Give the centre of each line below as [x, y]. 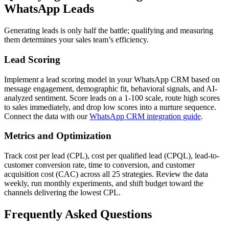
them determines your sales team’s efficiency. [76, 40]
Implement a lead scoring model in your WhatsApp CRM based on [112, 79]
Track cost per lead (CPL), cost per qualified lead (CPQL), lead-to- [112, 156]
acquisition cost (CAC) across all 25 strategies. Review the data [106, 174]
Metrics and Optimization [58, 136]
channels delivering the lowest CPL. [62, 193]
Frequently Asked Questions [78, 214]
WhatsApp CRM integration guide [145, 116]
